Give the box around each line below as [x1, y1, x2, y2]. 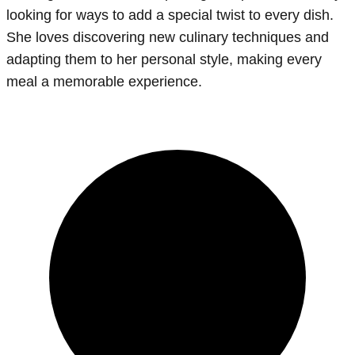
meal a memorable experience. [6, 74, 202, 90]
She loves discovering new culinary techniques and [6, 29, 329, 46]
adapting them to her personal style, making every [6, 52, 322, 68]
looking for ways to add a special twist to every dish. [6, 7, 334, 24]
